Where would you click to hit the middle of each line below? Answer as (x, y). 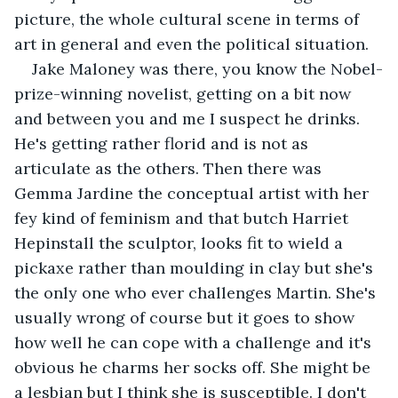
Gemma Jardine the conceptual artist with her (194, 193)
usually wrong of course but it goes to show (187, 317)
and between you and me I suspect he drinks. (189, 118)
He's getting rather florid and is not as (163, 143)
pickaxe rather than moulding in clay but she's (196, 267)
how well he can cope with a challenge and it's (195, 342)
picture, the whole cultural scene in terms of (189, 19)
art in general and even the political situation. (191, 44)
